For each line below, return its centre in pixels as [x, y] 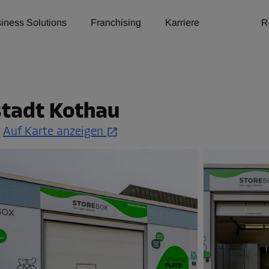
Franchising [116, 23]
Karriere [182, 23]
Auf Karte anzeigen [53, 132]
